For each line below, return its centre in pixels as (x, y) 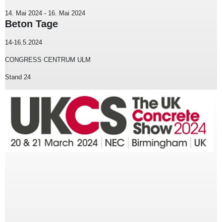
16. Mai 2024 (67, 13)
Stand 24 (18, 77)
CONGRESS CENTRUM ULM (48, 59)
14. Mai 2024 (24, 13)
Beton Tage (31, 24)
